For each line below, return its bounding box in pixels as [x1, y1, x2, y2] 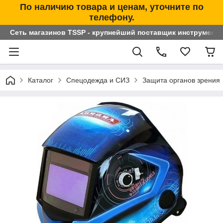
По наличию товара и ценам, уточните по [19, 2, 204, 12]
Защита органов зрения [142, 76, 220, 84]
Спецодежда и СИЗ [66, 76, 129, 84]
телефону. [89, 12, 134, 22]
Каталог [28, 76, 53, 84]
